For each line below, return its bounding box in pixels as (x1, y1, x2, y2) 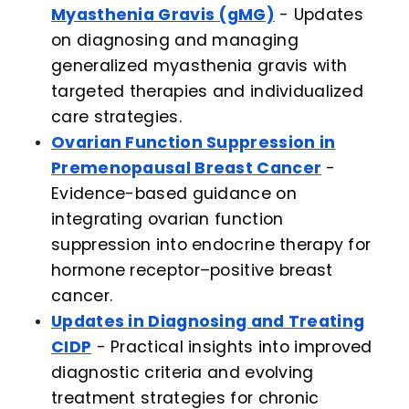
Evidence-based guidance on (51, 183, 297, 205)
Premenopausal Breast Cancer (51, 157, 322, 180)
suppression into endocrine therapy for (51, 234, 372, 257)
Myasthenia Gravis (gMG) (51, 4, 275, 26)
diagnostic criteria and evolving (51, 362, 314, 384)
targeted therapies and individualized (51, 80, 364, 103)
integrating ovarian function (51, 208, 284, 231)
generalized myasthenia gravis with (51, 55, 348, 78)
